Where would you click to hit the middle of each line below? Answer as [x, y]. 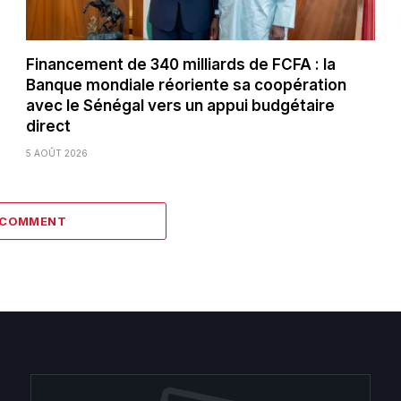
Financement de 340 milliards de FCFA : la [181, 64]
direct [49, 126]
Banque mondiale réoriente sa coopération [187, 85]
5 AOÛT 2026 [57, 153]
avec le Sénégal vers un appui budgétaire [181, 105]
